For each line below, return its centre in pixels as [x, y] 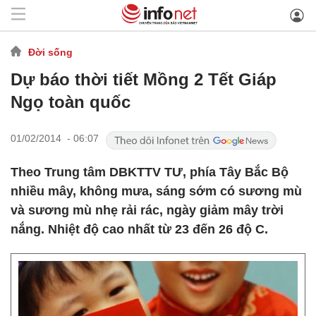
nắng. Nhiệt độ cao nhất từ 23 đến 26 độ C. [139, 229]
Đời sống [50, 52]
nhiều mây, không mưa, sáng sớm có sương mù [156, 191]
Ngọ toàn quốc [71, 102]
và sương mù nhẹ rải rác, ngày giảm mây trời [147, 210]
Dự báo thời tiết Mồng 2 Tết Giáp [144, 79]
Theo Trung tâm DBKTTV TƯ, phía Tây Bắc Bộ [150, 172]
